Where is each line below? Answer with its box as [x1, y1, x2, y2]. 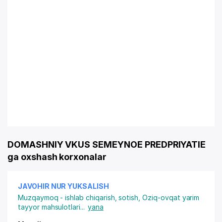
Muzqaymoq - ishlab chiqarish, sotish [18, 193, 139, 202]
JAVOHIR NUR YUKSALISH [18, 182, 109, 190]
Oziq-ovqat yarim [142, 193, 200, 202]
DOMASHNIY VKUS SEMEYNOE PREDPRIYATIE [7, 139, 206, 150]
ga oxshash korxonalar [7, 152, 107, 162]
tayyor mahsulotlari [18, 203, 81, 211]
